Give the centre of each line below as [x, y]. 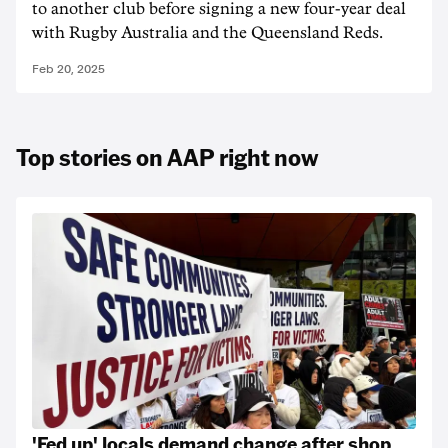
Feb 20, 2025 [68, 69]
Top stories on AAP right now [167, 156]
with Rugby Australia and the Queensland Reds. [207, 33]
